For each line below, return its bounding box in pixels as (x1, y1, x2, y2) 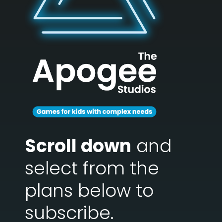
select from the (25, 156, 159, 181)
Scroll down (25, 133, 131, 159)
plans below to (25, 178, 154, 204)
